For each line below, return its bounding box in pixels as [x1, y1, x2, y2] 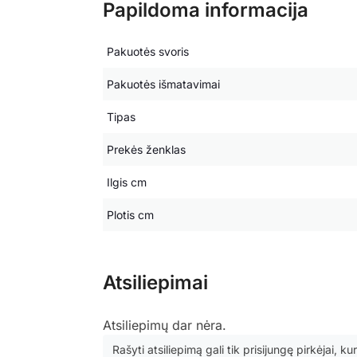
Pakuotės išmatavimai [106, 76, 220, 91]
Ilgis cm [106, 175, 147, 189]
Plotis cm [106, 207, 154, 222]
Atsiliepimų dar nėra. [102, 316, 226, 333]
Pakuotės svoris [106, 44, 189, 58]
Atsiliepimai [102, 270, 208, 294]
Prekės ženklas [106, 142, 186, 156]
